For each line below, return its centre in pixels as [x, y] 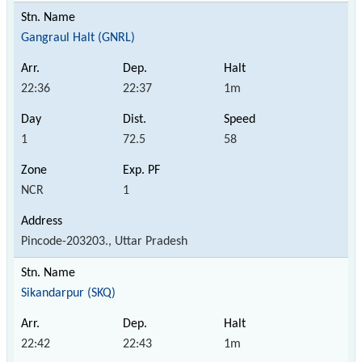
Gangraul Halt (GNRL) [78, 38]
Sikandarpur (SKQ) [68, 293]
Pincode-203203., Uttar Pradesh [104, 241]
